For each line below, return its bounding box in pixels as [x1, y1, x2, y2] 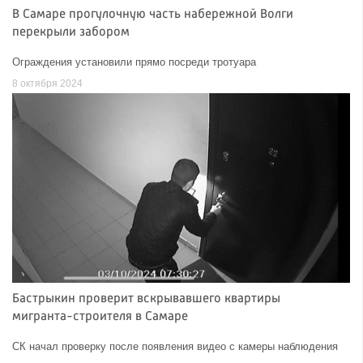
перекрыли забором [12, 26, 130, 40]
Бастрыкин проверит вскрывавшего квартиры [12, 293, 280, 306]
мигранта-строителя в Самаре [12, 310, 188, 324]
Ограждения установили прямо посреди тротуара [12, 56, 256, 69]
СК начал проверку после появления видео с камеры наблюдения [12, 340, 338, 353]
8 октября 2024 [12, 78, 83, 88]
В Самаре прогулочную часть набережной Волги [12, 8, 293, 22]
